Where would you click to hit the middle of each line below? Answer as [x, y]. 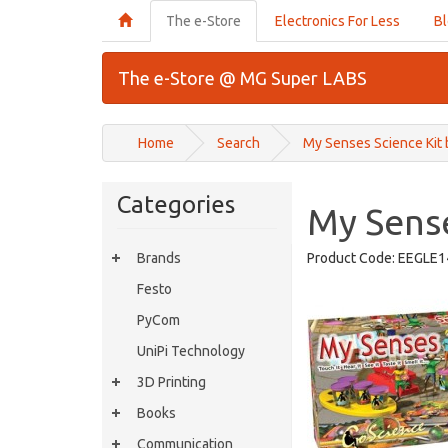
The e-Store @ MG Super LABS [242, 78]
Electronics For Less [337, 21]
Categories [176, 204]
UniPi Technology [191, 351]
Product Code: [351, 258]
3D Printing [171, 382]
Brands [159, 258]
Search [238, 143]
